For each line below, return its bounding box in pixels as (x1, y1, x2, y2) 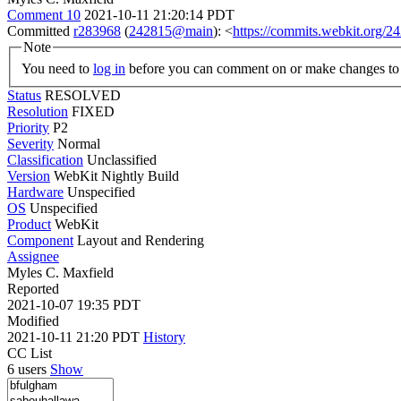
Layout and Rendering (77, 232, 204, 248)
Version (7, 167, 50, 183)
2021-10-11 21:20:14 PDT (84, 7, 235, 22)
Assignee (7, 248, 59, 264)
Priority (7, 119, 49, 135)
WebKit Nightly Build (50, 167, 179, 183)
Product (7, 216, 51, 232)
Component (7, 232, 73, 248)
